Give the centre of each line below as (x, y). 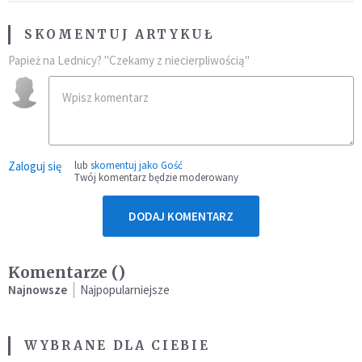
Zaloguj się (35, 166)
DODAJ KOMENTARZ (181, 216)
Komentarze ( (63, 272)
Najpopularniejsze (125, 289)
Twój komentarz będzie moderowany (156, 177)
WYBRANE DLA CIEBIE (117, 345)
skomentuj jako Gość (137, 165)
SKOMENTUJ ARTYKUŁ (120, 34)
